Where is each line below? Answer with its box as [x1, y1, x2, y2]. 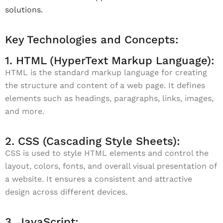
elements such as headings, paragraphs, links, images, [5, 94, 214, 103]
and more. [5, 107, 44, 116]
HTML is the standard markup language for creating [5, 68, 207, 77]
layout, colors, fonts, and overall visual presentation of [5, 161, 217, 171]
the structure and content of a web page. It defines [5, 81, 205, 90]
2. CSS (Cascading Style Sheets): [5, 135, 180, 147]
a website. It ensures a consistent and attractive [5, 174, 192, 184]
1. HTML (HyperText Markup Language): [5, 54, 215, 67]
